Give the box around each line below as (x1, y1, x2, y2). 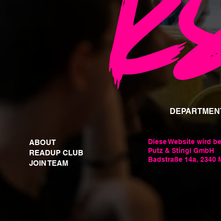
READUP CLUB (29, 148, 84, 157)
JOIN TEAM (29, 158, 69, 167)
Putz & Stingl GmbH (148, 146, 215, 154)
